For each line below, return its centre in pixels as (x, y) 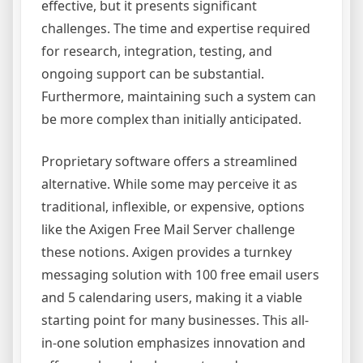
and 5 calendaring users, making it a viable (172, 298)
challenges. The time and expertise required (176, 29)
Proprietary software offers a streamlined (169, 162)
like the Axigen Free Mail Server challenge (168, 230)
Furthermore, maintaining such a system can (179, 97)
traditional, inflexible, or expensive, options (173, 207)
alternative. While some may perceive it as (169, 184)
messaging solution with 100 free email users (180, 275)
